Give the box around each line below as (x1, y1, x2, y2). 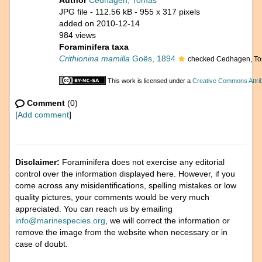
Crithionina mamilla (59, 54, 130, 63)
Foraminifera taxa (59, 42, 129, 51)
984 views (59, 30, 96, 40)
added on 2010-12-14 (59, 19, 140, 28)
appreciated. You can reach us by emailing (15, 204, 173, 213)
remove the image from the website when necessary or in (15, 227, 227, 237)
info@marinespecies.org (15, 216, 105, 225)
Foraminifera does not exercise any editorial (60, 157, 225, 167)
